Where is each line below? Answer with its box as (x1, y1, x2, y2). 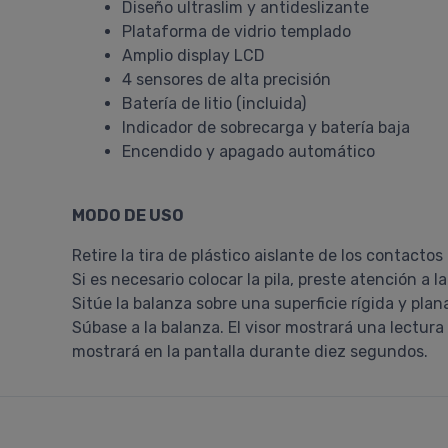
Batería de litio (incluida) (122, 94, 306, 113)
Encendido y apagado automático (122, 142, 375, 161)
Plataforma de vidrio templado (122, 22, 351, 41)
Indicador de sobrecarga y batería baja (122, 118, 410, 137)
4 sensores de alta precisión (122, 70, 331, 89)
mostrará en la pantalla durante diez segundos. (72, 342, 428, 361)
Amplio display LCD (122, 46, 265, 65)
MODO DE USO (72, 206, 184, 225)
